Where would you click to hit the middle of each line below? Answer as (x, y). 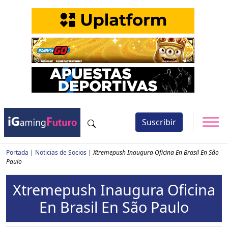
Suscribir (159, 122)
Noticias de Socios (61, 152)
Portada (17, 152)
